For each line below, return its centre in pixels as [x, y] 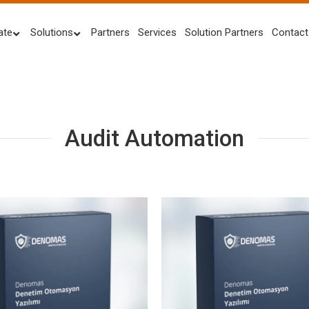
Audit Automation [154, 138]
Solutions [52, 32]
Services [157, 32]
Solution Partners [224, 32]
